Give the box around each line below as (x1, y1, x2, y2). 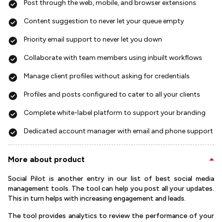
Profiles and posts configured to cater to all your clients (24, 90, 200, 99)
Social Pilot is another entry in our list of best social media (8, 174, 214, 183)
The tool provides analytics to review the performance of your (8, 212, 214, 221)
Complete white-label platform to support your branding (24, 109, 206, 117)
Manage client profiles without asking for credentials (24, 72, 190, 81)
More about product (8, 155, 85, 165)
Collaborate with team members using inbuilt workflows (24, 54, 202, 62)
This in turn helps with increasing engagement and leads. (8, 194, 186, 203)
